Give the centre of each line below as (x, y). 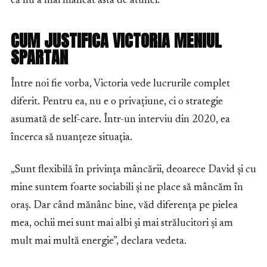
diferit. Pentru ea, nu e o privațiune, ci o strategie (117, 102)
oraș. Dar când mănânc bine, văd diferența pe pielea (124, 206)
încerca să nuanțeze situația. (72, 138)
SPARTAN (39, 58)
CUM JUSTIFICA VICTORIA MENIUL (116, 41)
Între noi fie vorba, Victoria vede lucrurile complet (120, 84)
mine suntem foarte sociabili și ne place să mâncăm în (127, 188)
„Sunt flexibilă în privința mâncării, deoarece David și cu (133, 170)
